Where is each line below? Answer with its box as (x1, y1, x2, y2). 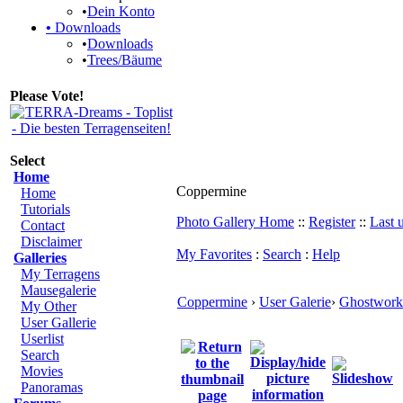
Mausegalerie (21, 282, 96, 298)
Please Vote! (10, 88, 84, 103)
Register (309, 214, 355, 229)
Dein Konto (87, 4, 155, 19)
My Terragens (21, 266, 100, 282)
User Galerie (259, 294, 331, 309)
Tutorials (21, 201, 70, 217)
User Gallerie (21, 315, 96, 330)
